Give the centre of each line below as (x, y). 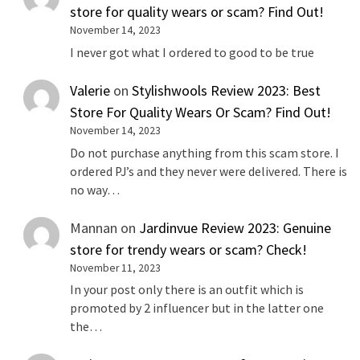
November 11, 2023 (116, 268)
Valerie (90, 91)
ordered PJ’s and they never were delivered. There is (209, 171)
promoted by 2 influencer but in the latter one (197, 309)
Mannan (94, 227)
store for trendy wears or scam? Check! (189, 249)
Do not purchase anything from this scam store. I (205, 153)
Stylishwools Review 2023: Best (227, 91)
